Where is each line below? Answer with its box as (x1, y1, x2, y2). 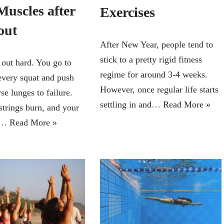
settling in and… (99, 99, 163, 109)
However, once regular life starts (99, 84, 218, 94)
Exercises (99, 4, 155, 20)
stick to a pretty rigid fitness (99, 54, 202, 64)
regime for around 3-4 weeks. (99, 69, 207, 79)
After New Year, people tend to (99, 39, 213, 49)
